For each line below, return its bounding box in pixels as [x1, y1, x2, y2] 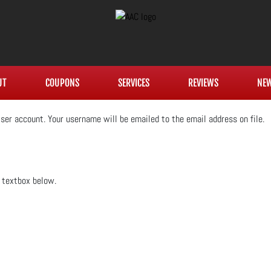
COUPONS [45, 77, 79, 89]
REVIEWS [188, 77, 218, 89]
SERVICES [117, 77, 149, 89]
